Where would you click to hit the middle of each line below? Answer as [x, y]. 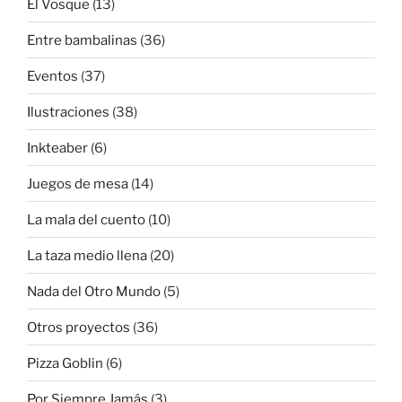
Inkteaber [57, 148]
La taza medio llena [87, 255]
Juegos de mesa [78, 184]
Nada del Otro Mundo [94, 291]
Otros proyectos [79, 327]
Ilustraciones [68, 112]
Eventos [52, 76]
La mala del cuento [86, 219]
